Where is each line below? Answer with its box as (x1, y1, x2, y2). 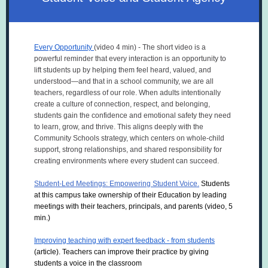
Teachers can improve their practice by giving (62, 248, 209, 256)
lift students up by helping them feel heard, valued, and (34, 66, 211, 74)
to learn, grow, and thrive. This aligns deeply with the (34, 123, 203, 131)
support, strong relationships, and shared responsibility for (34, 145, 222, 154)
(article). (34, 248, 62, 256)
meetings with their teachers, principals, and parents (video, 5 (34, 202, 233, 211)
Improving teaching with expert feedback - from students (34, 236, 215, 245)
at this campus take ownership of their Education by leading (34, 191, 227, 199)
